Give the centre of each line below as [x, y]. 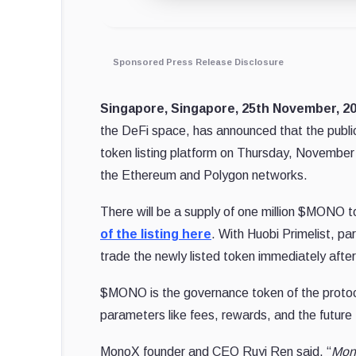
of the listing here [156, 234]
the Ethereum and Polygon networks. [204, 176]
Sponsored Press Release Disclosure [198, 62]
